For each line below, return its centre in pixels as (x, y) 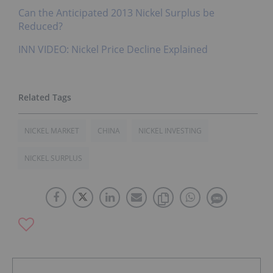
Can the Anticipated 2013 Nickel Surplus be (116, 13)
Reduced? (41, 27)
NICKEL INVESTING (170, 131)
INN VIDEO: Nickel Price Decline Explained (113, 50)
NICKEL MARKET (52, 131)
